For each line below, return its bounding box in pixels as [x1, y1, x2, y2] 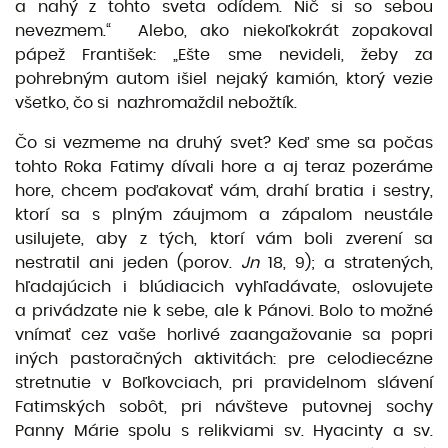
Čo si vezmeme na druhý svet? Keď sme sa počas [15, 135, 433, 151]
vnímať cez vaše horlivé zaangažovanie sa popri [15, 327, 433, 343]
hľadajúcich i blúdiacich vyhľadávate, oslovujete [15, 279, 433, 295]
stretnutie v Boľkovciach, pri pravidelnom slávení [15, 375, 433, 391]
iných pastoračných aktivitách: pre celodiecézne [15, 351, 433, 367]
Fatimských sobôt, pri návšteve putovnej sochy [15, 399, 433, 415]
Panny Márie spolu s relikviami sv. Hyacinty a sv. [15, 423, 433, 439]
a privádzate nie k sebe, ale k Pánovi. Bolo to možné [15, 303, 433, 319]
